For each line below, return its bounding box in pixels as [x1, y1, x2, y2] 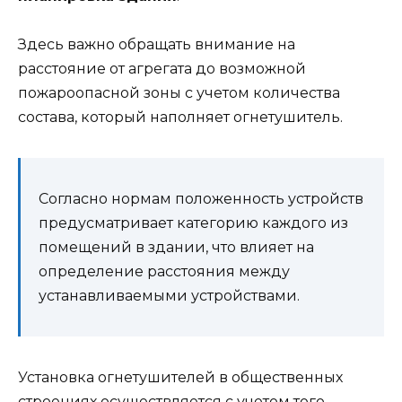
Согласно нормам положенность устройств [39, 190, 363, 208]
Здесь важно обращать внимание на [18, 36, 295, 54]
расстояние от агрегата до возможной [18, 60, 306, 78]
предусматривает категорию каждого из [39, 214, 348, 232]
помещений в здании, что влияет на [39, 239, 314, 257]
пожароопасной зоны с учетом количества [18, 84, 340, 102]
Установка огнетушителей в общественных [18, 369, 343, 387]
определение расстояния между [39, 263, 290, 281]
